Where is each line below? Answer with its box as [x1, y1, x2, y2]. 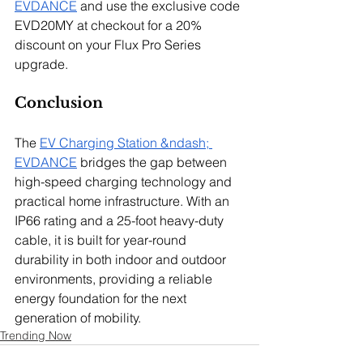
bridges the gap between [77, 153, 230, 170]
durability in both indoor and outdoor [15, 250, 229, 267]
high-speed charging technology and [15, 173, 235, 190]
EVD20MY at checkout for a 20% [15, 16, 205, 33]
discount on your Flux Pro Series [15, 36, 204, 53]
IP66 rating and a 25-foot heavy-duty [15, 211, 227, 228]
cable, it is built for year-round [15, 231, 190, 248]
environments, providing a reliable [15, 270, 216, 287]
